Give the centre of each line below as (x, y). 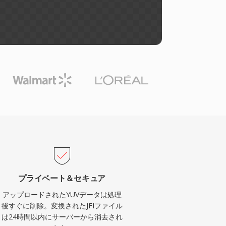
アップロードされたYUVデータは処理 (62, 194)
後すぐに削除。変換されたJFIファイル (62, 206)
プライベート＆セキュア (62, 178)
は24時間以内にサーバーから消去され (62, 217)
